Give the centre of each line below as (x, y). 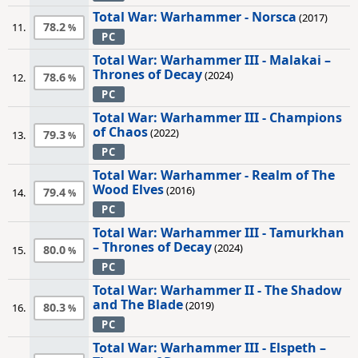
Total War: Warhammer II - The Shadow (217, 290)
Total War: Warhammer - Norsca (195, 17)
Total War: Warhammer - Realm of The (214, 175)
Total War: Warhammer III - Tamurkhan (219, 233)
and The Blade (138, 304)
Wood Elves (128, 189)
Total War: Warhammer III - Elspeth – (209, 348)
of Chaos (120, 132)
